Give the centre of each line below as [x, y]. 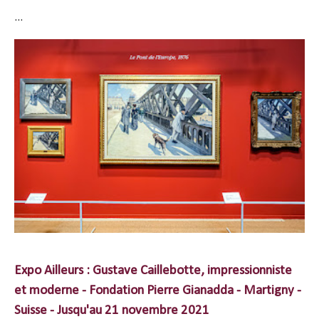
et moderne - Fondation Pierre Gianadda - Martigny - [158, 291]
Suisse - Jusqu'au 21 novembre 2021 [112, 311]
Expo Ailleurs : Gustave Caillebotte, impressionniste [153, 271]
